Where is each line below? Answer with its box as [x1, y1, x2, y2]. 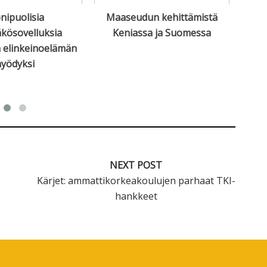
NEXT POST [110, 159, 163, 172]
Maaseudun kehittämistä [106, 11, 218, 24]
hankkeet [114, 190, 157, 203]
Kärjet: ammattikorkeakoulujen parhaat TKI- [36, 174, 235, 188]
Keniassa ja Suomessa [113, 26, 211, 40]
